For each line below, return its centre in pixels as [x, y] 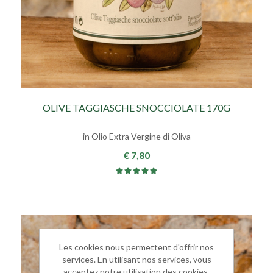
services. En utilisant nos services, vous [136, 259]
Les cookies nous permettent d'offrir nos [136, 247]
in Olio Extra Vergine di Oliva [136, 136]
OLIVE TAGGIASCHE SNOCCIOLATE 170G [136, 108]
